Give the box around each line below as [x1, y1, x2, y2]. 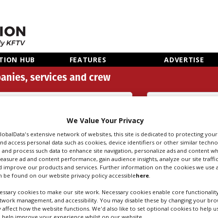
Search [147, 119, 171, 128]
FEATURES [69, 55, 107, 65]
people [147, 130, 171, 140]
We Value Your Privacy [66, 115, 144, 125]
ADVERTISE [164, 55, 204, 65]
